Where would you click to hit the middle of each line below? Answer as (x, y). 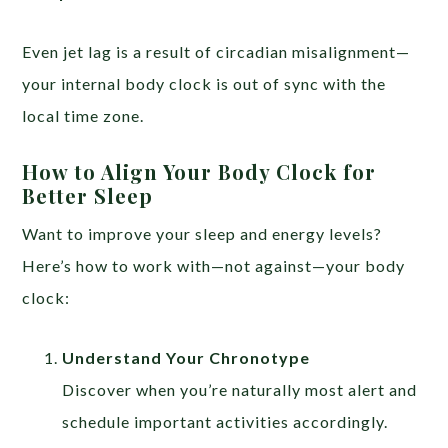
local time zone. (83, 116)
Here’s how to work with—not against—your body (214, 266)
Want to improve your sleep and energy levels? (202, 234)
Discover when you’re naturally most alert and (240, 390)
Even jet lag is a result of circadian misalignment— (216, 52)
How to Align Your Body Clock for (199, 172)
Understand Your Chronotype (186, 358)
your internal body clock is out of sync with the (204, 84)
